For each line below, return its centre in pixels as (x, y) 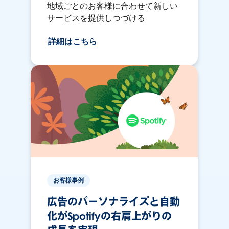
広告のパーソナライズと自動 (113, 202)
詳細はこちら (73, 41)
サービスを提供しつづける (96, 18)
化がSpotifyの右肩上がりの (110, 216)
